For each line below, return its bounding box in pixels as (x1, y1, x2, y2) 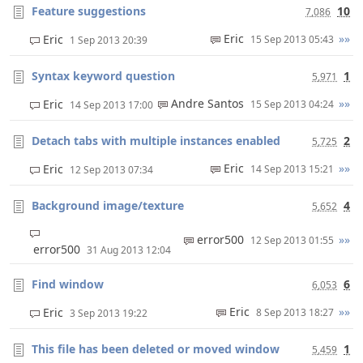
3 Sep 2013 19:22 (70, 306, 147, 320)
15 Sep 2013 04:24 (250, 97, 339, 111)
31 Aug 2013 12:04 (87, 243, 171, 257)
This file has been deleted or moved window (32, 341, 280, 357)
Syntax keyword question (32, 68, 175, 83)
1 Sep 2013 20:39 (70, 33, 147, 47)
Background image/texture (32, 198, 184, 213)
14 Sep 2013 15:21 (250, 162, 339, 176)
